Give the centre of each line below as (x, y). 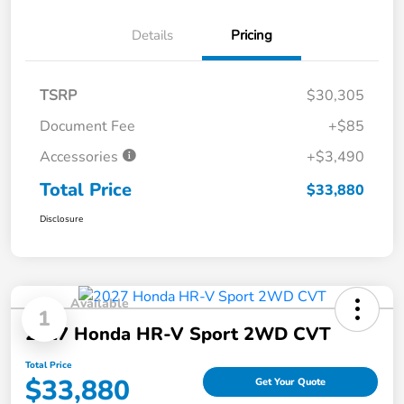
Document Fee (87, 126)
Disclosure (61, 219)
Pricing (252, 35)
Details (152, 35)
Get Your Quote (290, 382)
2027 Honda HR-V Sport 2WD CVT (178, 334)
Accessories (81, 156)
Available (100, 303)
